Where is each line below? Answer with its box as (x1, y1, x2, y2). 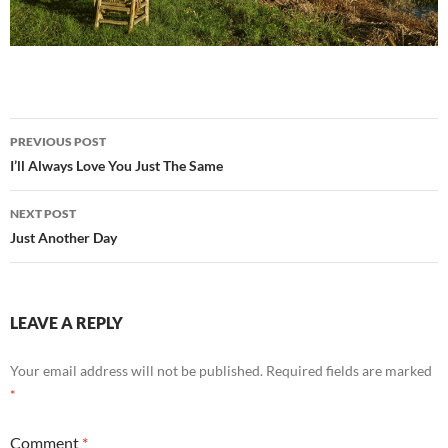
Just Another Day (10, 228, 117, 246)
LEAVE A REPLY (10, 312, 123, 332)
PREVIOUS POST (10, 133, 106, 149)
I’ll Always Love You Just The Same (10, 156, 223, 174)
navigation (9, 152, 133, 185)
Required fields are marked (266, 361, 432, 379)
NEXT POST (10, 205, 76, 221)
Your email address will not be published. (10, 361, 263, 379)
